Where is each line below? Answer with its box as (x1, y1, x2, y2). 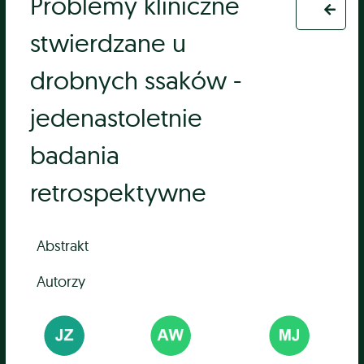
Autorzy (37, 271, 86, 291)
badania (30, 139, 120, 171)
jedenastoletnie (30, 102, 203, 134)
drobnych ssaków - (30, 64, 242, 97)
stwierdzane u (30, 27, 187, 59)
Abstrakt (37, 236, 89, 255)
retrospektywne (30, 176, 207, 209)
